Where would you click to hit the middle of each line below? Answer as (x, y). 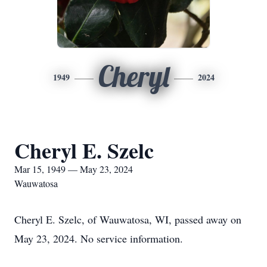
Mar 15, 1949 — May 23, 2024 (74, 169)
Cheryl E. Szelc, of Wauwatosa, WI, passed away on (128, 219)
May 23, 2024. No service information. (99, 238)
